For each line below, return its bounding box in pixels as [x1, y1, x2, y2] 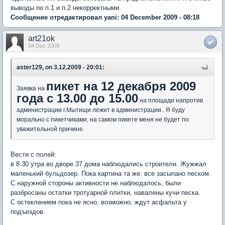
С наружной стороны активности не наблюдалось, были [11, 179, 181, 187]
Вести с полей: [11, 150, 56, 158]
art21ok [28, 34, 55, 43]
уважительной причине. [17, 125, 84, 133]
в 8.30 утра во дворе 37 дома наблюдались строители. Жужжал [11, 160, 206, 168]
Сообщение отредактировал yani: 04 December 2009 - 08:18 [11, 13, 199, 21]
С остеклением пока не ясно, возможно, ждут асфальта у [11, 198, 187, 206]
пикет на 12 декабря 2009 [46, 79, 196, 93]
